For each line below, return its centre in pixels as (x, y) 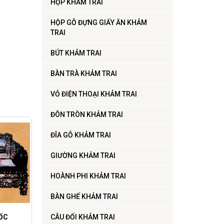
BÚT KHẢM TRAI (76, 53)
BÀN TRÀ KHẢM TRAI (83, 74)
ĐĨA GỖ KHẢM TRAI (80, 135)
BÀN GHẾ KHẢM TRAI (84, 197)
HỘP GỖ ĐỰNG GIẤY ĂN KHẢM (98, 23)
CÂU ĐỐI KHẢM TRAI (82, 217)
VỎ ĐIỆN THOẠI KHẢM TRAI (93, 94)
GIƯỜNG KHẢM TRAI (83, 156)
